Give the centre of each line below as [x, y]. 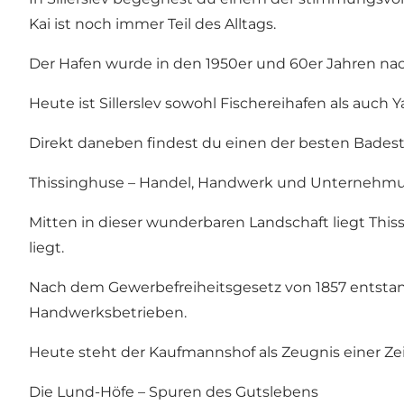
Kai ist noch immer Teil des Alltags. [152, 24]
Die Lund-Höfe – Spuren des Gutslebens [174, 392]
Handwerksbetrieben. [108, 313]
